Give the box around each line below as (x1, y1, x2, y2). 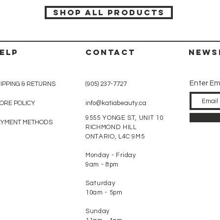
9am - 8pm (85, 161, 119, 168)
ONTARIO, (85, 133, 118, 140)
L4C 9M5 (118, 133, 145, 140)
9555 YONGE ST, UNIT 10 (85, 114, 164, 121)
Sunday (85, 208, 110, 215)
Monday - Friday (85, 152, 136, 159)
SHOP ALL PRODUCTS (53, 7, 165, 17)
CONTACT (85, 47, 136, 57)
